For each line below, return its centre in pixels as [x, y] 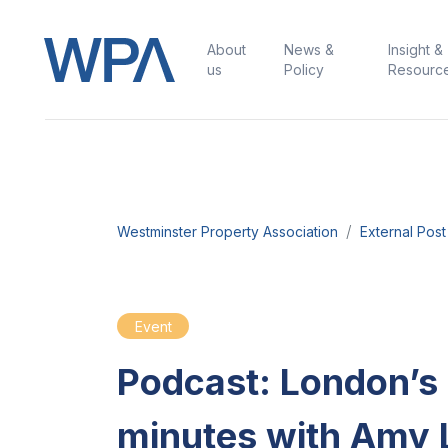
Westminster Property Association [227, 232]
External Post [403, 232]
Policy [303, 70]
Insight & [416, 50]
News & [308, 50]
